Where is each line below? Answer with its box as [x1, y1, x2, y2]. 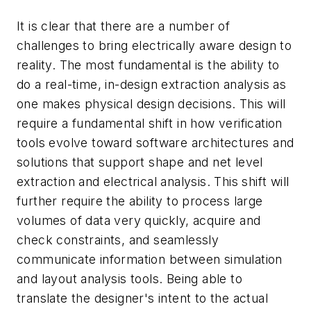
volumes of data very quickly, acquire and [17, 213, 261, 228]
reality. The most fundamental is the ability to [17, 58, 280, 73]
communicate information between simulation [17, 252, 283, 267]
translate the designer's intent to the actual [17, 291, 268, 306]
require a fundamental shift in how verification [17, 116, 283, 131]
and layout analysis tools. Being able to [17, 271, 242, 287]
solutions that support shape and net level [17, 155, 263, 170]
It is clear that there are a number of [17, 19, 230, 34]
